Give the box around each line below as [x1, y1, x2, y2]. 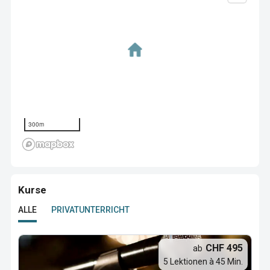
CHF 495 [206, 242, 243, 254]
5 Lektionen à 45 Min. [163, 257, 243, 266]
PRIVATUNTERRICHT [51, 205, 130, 215]
